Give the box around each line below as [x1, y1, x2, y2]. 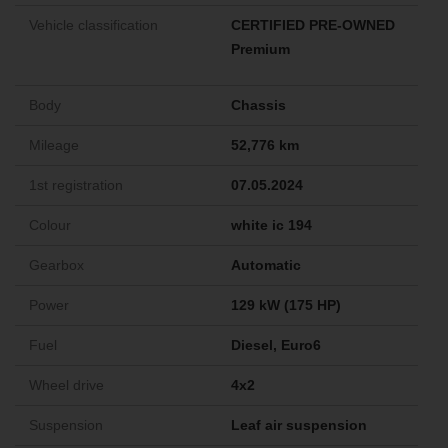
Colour [29, 217, 71, 234]
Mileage [29, 137, 79, 154]
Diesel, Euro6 [230, 337, 321, 354]
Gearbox [29, 257, 84, 274]
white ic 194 [230, 217, 312, 234]
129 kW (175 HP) [230, 297, 341, 314]
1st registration [29, 177, 123, 194]
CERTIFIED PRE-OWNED [230, 17, 395, 34]
